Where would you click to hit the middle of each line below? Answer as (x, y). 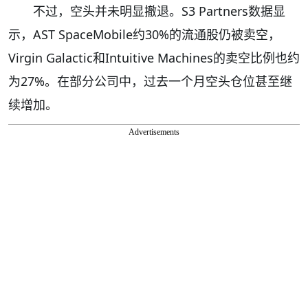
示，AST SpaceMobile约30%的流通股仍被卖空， (144, 34)
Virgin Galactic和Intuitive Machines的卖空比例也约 (154, 57)
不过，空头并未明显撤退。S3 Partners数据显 (159, 11)
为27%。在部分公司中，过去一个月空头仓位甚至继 (150, 81)
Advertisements (154, 132)
